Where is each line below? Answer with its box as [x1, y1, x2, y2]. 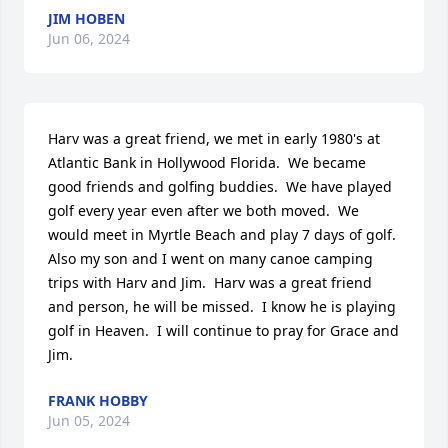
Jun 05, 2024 [48, 410, 130, 430]
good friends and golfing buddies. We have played [48, 176, 392, 196]
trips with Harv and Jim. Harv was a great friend [48, 272, 372, 292]
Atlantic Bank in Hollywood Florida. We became [48, 152, 366, 172]
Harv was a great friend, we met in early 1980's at [48, 128, 380, 148]
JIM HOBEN [48, 8, 125, 28]
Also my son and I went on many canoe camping [48, 248, 373, 268]
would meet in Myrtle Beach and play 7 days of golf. [48, 224, 396, 244]
